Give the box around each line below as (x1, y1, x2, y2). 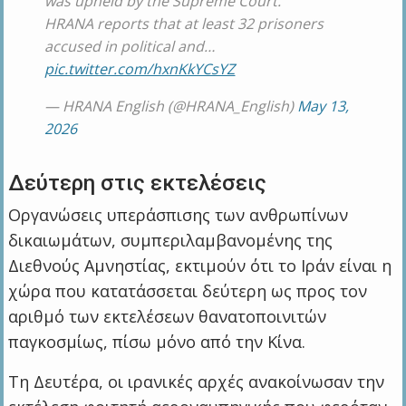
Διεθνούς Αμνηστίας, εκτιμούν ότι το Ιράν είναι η (8, 255, 392, 277)
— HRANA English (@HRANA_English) (44, 96, 298, 117)
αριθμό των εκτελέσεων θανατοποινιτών (8, 305, 327, 328)
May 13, (297, 96, 350, 117)
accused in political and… (44, 36, 216, 57)
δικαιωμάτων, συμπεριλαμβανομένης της (8, 229, 333, 252)
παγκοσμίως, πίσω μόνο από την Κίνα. (8, 331, 306, 353)
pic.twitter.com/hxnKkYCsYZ (44, 59, 236, 80)
